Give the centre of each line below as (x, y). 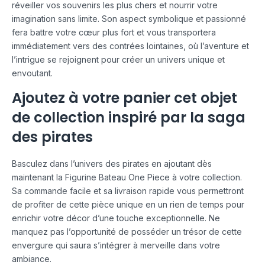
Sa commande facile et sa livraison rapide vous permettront (128, 190)
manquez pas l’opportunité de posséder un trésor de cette (127, 231)
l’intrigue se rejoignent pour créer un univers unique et (118, 60)
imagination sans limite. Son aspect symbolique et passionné (129, 19)
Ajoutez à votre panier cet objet (125, 98)
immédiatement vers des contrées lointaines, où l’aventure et (130, 46)
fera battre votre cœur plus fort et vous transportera (114, 33)
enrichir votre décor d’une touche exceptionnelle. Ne (116, 218)
